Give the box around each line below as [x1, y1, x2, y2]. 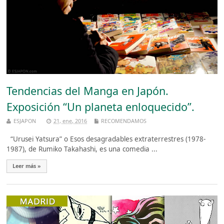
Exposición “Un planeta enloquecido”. [6, 99, 195, 114]
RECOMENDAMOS [101, 117, 147, 125]
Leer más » [12, 162, 41, 170]
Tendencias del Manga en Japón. [6, 83, 169, 98]
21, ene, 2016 [53, 117, 87, 125]
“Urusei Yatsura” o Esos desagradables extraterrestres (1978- [6, 134, 206, 144]
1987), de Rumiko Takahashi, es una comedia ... [6, 144, 158, 154]
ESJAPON [13, 117, 36, 125]
